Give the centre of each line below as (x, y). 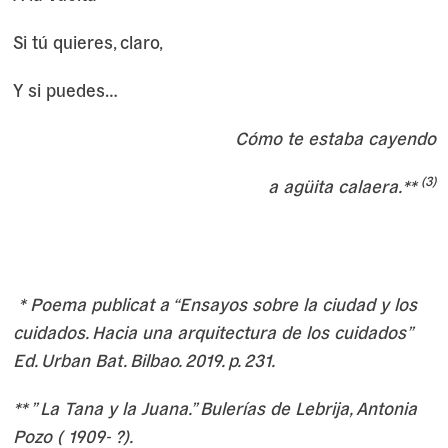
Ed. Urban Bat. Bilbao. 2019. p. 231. (145, 359)
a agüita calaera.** (344, 185)
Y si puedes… (65, 89)
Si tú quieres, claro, (87, 41)
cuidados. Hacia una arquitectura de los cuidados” (211, 331)
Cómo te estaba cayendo (335, 137)
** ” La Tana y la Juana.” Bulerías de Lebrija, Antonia (214, 407)
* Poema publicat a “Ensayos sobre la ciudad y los (214, 303)
